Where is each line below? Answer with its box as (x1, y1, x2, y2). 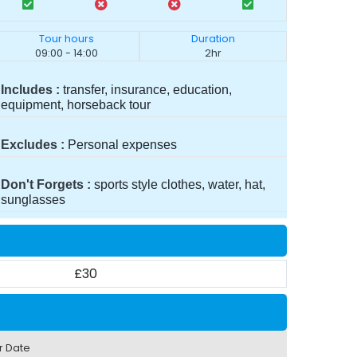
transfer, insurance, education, (62, 82, 232, 96)
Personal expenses (67, 137, 177, 151)
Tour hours (38, 32, 94, 46)
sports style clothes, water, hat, (93, 177, 265, 191)
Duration (191, 32, 236, 46)
